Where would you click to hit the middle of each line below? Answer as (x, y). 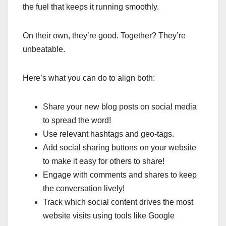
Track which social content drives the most (118, 202)
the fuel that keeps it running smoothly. (91, 7)
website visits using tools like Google (109, 215)
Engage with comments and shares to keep (120, 175)
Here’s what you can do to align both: (89, 78)
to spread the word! (77, 120)
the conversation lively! (84, 188)
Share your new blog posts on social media (120, 106)
